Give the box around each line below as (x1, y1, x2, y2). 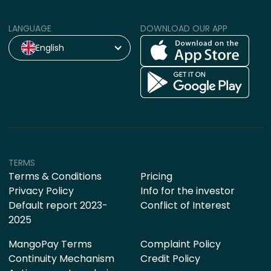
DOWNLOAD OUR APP (140, 22, 227, 34)
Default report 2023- (8, 198, 108, 212)
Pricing (140, 169, 172, 183)
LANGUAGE (8, 22, 51, 34)
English (36, 41, 64, 54)
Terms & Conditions (8, 169, 102, 183)
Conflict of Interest (140, 198, 230, 212)
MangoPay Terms (8, 237, 92, 251)
